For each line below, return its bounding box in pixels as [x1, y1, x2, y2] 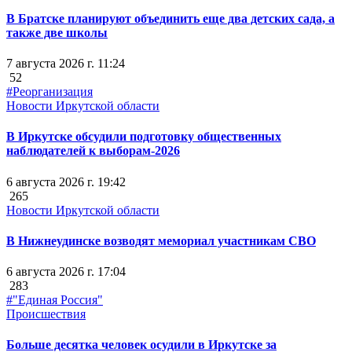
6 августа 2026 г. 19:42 [6, 174, 126, 189]
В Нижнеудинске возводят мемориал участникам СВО [6, 233, 316, 247]
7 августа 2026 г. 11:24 [6, 56, 125, 70]
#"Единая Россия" [6, 293, 103, 307]
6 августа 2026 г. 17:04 [6, 265, 126, 279]
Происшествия [6, 307, 86, 321]
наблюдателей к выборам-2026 [6, 144, 180, 158]
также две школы [6, 25, 108, 39]
